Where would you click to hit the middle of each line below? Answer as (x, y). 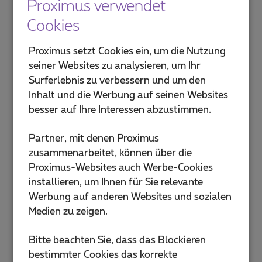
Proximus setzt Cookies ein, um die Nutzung (127, 52)
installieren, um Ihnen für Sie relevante (116, 183)
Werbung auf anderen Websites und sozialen (130, 197)
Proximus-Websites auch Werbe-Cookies (120, 168)
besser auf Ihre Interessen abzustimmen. (120, 110)
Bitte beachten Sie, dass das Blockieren (117, 240)
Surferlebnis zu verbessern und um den (117, 81)
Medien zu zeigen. (68, 212)
